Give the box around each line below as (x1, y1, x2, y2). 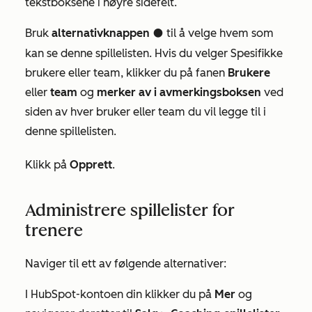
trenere (25, 220, 83, 240)
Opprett (70, 158, 112, 171)
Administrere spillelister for (25, 200, 235, 220)
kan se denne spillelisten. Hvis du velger (25, 47, 231, 60)
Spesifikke (231, 47, 283, 60)
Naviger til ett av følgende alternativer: (25, 257, 226, 270)
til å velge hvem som (164, 26, 274, 40)
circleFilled (153, 29, 164, 40)
